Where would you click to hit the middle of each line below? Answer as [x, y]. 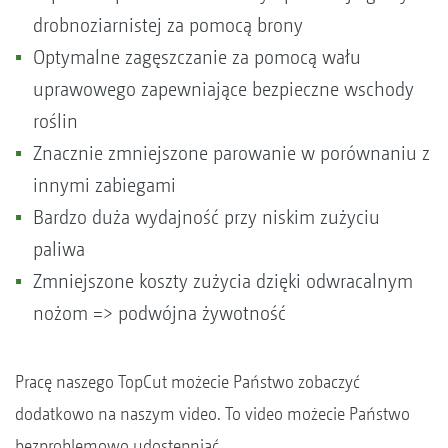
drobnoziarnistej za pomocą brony [168, 25]
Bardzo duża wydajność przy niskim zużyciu [206, 217]
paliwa [59, 249]
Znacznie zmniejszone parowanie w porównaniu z [231, 153]
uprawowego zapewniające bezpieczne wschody [223, 89]
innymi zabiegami [104, 185]
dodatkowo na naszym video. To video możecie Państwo [212, 413]
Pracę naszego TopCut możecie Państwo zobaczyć [187, 381]
